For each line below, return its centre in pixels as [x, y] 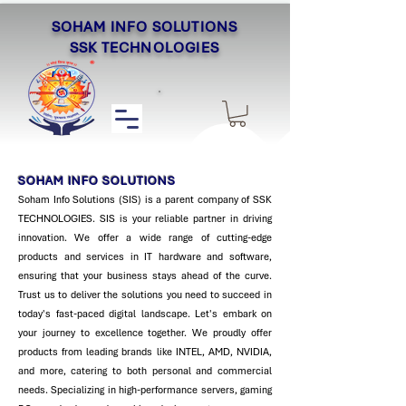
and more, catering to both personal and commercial [145, 370]
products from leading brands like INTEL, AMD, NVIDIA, [145, 351]
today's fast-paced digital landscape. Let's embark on [145, 313]
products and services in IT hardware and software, [145, 256]
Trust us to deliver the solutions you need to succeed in [145, 294]
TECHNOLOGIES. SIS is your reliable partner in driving [145, 218]
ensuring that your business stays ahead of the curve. [145, 275]
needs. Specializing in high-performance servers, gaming [145, 389]
